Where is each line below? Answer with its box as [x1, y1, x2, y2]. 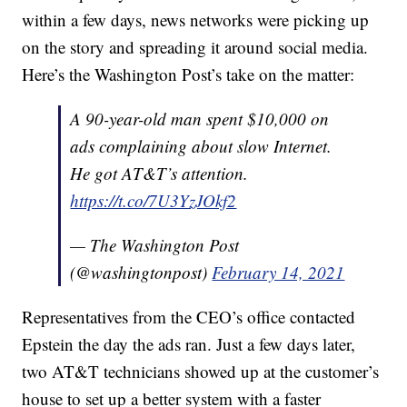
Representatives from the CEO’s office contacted [22, 305, 356, 329]
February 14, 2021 [212, 261, 345, 284]
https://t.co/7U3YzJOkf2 [70, 189, 237, 213]
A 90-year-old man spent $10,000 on [70, 107, 330, 131]
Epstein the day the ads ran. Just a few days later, [22, 333, 356, 356]
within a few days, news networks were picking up [22, 8, 370, 32]
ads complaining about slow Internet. [70, 134, 333, 158]
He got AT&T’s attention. [70, 162, 249, 185]
